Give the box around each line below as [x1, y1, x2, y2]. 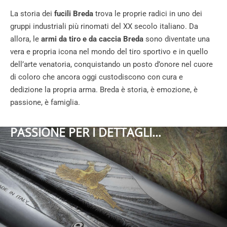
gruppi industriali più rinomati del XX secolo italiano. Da [10, 21, 198, 31]
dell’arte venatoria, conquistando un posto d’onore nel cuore [10, 59, 213, 69]
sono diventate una [143, 34, 210, 44]
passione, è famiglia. [10, 97, 80, 107]
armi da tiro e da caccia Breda [41, 34, 143, 44]
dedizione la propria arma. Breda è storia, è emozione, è [10, 85, 198, 94]
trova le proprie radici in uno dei [93, 9, 202, 18]
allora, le [10, 34, 41, 44]
